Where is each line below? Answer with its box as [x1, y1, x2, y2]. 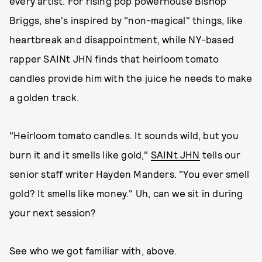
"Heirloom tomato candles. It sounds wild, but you [9, 129, 239, 141]
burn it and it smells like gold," [9, 149, 151, 160]
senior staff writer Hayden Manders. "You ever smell [9, 168, 250, 180]
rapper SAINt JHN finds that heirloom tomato [9, 53, 219, 64]
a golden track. [9, 91, 79, 103]
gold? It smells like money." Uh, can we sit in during [9, 187, 243, 199]
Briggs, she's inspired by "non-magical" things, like [9, 14, 243, 26]
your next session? [9, 206, 96, 218]
